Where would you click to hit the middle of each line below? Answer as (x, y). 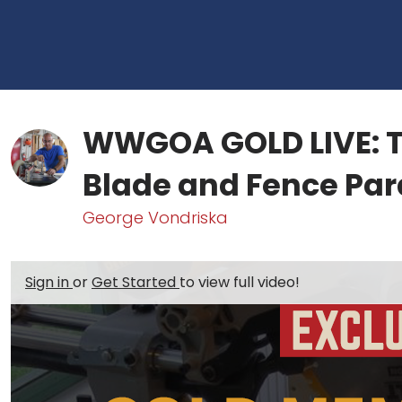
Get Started (135, 282)
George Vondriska (155, 218)
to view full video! (240, 282)
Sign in (49, 282)
